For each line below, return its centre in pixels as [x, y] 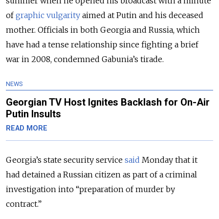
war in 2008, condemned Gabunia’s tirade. [85, 59]
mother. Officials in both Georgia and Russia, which [103, 30]
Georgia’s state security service [65, 160]
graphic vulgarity [48, 15]
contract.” [25, 204]
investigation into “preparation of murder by [90, 189]
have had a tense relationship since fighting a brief [102, 45]
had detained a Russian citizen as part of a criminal [101, 175]
